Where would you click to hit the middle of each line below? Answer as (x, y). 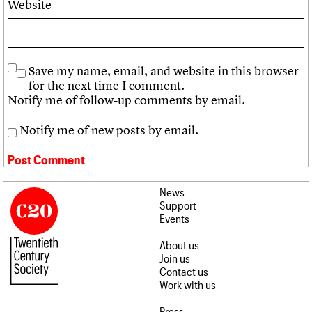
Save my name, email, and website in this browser (164, 70)
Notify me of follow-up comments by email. (126, 100)
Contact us (184, 271)
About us (179, 244)
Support (178, 205)
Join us (175, 258)
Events (174, 218)
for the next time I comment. (107, 85)
